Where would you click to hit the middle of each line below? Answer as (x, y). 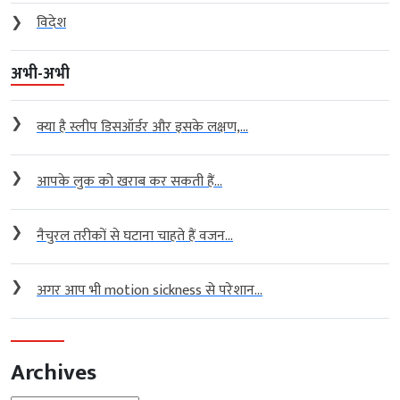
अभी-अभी (40, 74)
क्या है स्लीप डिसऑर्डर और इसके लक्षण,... (142, 127)
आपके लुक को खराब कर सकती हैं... (129, 181)
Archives (54, 372)
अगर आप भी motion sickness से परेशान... (150, 290)
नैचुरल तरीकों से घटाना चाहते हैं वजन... (135, 236)
